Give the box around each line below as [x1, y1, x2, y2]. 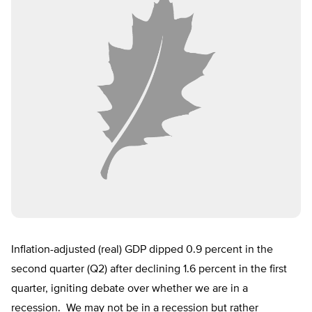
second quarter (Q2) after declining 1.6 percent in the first [11, 264, 287, 276]
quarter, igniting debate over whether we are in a [11, 283, 248, 295]
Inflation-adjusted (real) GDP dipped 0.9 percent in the [11, 244, 273, 256]
